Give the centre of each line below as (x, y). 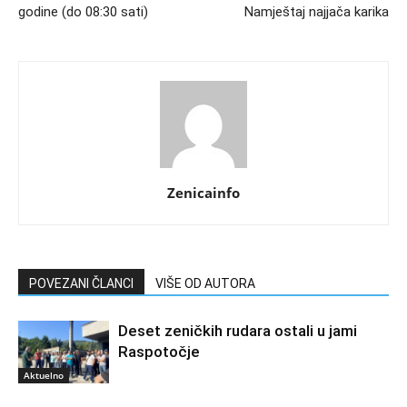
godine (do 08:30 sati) (83, 11)
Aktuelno (44, 375)
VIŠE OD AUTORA (205, 283)
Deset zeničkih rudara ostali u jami (238, 330)
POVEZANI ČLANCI (81, 283)
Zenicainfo (203, 192)
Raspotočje (159, 351)
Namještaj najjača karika (317, 11)
